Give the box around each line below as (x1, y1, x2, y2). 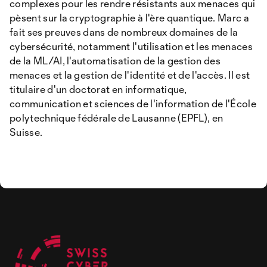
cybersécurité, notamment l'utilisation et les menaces (10, 40, 253, 52)
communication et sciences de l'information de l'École (10, 97, 256, 110)
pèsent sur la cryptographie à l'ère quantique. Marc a (10, 11, 249, 24)
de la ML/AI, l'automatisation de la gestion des (10, 54, 221, 67)
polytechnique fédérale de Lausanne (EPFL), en (10, 111, 223, 124)
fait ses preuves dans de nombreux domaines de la (10, 26, 238, 38)
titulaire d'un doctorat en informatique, (10, 83, 187, 95)
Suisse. (10, 126, 43, 138)
